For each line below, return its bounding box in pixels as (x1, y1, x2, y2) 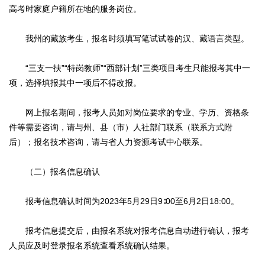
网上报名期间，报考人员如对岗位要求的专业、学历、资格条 (9, 108, 249, 118)
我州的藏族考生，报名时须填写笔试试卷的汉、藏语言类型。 (9, 34, 249, 44)
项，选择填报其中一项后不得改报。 (9, 78, 141, 88)
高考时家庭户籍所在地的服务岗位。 (9, 4, 141, 14)
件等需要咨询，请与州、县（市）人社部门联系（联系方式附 (9, 122, 232, 132)
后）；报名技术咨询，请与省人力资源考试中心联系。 (9, 137, 208, 147)
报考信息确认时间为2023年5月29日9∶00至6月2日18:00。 (9, 196, 239, 206)
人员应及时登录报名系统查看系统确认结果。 (9, 241, 174, 251)
